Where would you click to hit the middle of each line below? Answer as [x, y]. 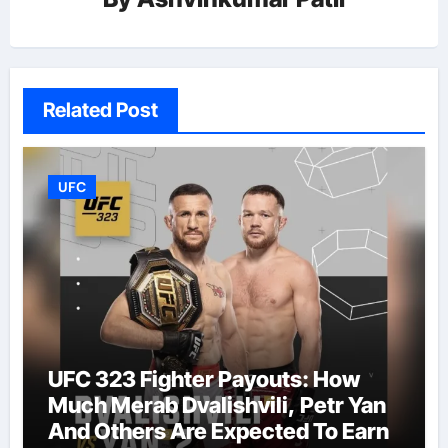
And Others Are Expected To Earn [218, 430]
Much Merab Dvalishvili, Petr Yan [216, 404]
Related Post [100, 109]
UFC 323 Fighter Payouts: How [203, 378]
